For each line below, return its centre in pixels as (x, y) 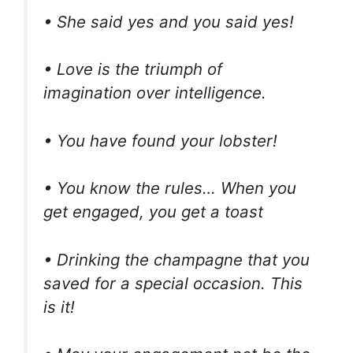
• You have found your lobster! (160, 140)
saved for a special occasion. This (173, 283)
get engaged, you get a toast (153, 212)
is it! (59, 307)
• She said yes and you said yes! (169, 21)
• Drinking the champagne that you (176, 259)
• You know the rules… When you (170, 188)
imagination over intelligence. (155, 93)
